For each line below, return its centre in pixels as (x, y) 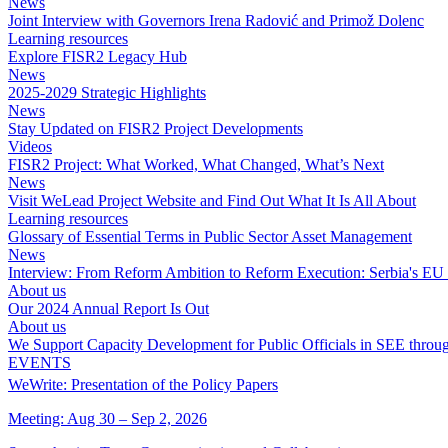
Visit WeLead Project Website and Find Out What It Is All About (212, 200)
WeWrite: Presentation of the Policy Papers (143, 384)
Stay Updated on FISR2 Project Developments (155, 128)
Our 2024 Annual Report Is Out (108, 308)
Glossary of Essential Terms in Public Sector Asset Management (210, 236)
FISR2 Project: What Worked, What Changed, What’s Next (196, 164)
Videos (30, 146)
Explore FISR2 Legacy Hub (97, 56)
